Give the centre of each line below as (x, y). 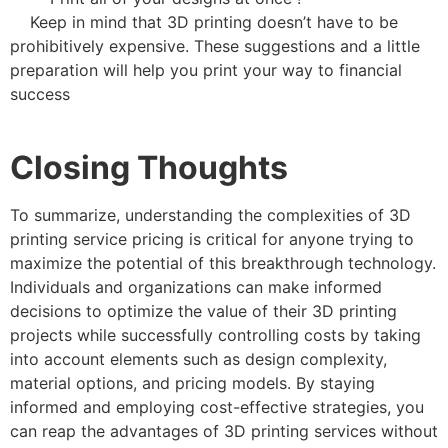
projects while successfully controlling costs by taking (215, 334)
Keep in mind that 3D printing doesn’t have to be (204, 22)
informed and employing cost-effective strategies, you (217, 406)
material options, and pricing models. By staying (192, 382)
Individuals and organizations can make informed (196, 286)
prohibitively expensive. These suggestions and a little (215, 46)
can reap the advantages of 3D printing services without (224, 430)
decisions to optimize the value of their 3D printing (203, 310)
